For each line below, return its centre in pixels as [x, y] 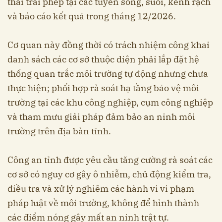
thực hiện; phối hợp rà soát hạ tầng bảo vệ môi [103, 88]
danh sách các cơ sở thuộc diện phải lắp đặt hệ [103, 59]
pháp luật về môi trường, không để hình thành [103, 203]
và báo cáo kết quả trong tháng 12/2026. [92, 16]
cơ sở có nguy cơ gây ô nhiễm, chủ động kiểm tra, [109, 174]
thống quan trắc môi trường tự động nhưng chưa [108, 74]
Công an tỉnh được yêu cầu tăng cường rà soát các [110, 160]
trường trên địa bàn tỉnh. [59, 131]
